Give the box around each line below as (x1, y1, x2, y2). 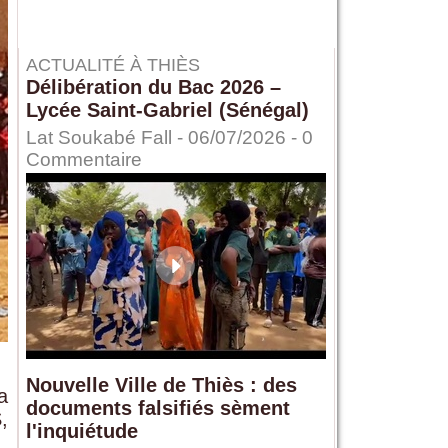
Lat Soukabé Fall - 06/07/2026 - (25, 127, 302, 149)
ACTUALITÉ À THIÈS (25, 55, 200, 76)
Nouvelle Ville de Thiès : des (25, 374, 297, 397)
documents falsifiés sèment (25, 397, 290, 420)
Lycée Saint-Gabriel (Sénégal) (25, 99, 309, 122)
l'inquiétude (25, 420, 138, 443)
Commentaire (25, 149, 142, 171)
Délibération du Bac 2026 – (25, 76, 281, 99)
